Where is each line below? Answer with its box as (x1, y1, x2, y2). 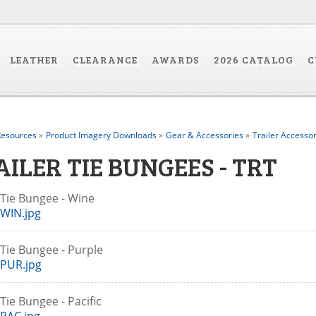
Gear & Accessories (165, 129, 243, 141)
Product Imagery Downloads (45, 129, 157, 141)
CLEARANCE (72, 53, 138, 66)
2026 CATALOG (213, 53, 293, 66)
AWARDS (151, 53, 200, 66)
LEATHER (9, 53, 59, 66)
